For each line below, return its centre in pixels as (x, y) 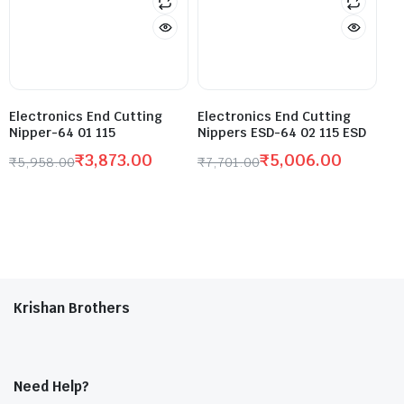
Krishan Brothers (72, 308)
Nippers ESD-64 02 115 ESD (282, 133)
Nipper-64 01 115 (62, 133)
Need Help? (51, 387)
